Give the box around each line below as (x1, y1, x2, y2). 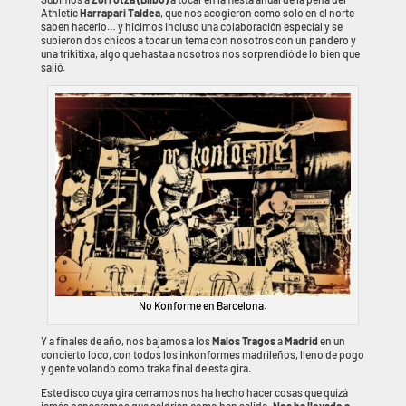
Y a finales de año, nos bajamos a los (40, 334, 212, 348)
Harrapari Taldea (79, 6, 160, 20)
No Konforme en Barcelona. (139, 299, 267, 313)
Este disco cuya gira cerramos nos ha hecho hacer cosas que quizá (40, 386, 348, 400)
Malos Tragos (211, 334, 275, 348)
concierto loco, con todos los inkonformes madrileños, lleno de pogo (40, 348, 364, 362)
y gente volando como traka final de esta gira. (40, 362, 251, 375)
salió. (40, 61, 65, 74)
